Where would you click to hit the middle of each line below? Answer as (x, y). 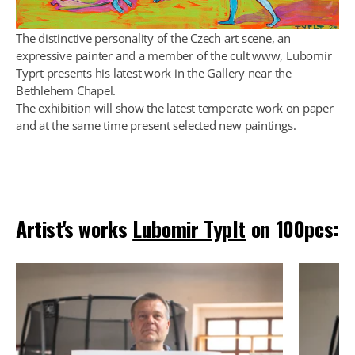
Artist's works (74, 229)
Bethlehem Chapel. (66, 91)
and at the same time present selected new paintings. (156, 126)
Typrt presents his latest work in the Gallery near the (154, 73)
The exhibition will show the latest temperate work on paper (175, 108)
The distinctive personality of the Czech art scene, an (153, 38)
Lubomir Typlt (189, 229)
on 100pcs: (292, 229)
